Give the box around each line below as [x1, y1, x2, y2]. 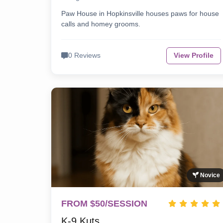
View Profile [174, 52, 214, 60]
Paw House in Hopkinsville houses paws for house [61, 9, 219, 18]
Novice [199, 172, 221, 179]
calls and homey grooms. [61, 20, 140, 28]
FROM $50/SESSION [61, 199, 147, 209]
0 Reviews [68, 52, 101, 60]
